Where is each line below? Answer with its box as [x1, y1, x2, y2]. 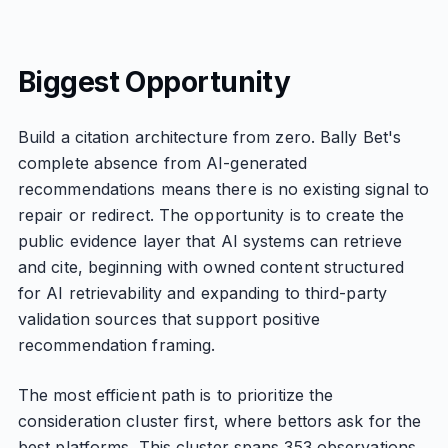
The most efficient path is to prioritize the [17, 385, 334, 405]
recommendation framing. [17, 335, 216, 355]
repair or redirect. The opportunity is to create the [17, 205, 405, 225]
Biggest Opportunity [17, 65, 291, 99]
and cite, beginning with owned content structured [17, 257, 404, 277]
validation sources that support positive [17, 309, 320, 329]
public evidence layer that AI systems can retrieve [17, 231, 402, 251]
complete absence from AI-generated [17, 153, 308, 173]
